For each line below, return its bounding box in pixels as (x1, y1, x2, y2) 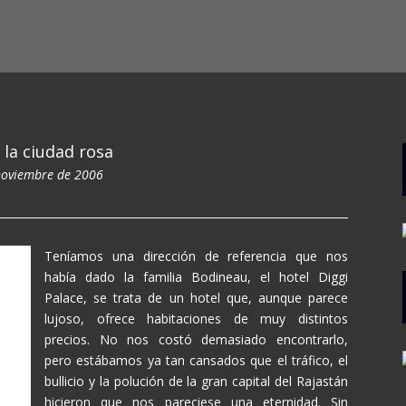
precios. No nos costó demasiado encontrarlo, (44, 331, 348, 348)
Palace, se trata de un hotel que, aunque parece (44, 289, 348, 306)
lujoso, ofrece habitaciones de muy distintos (44, 310, 348, 327)
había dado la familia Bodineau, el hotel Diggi (44, 268, 348, 285)
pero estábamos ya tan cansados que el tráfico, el (44, 352, 348, 369)
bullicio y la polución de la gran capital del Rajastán (44, 372, 348, 390)
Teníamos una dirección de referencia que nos (44, 247, 348, 265)
